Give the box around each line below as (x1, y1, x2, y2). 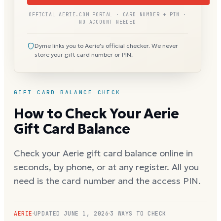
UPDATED (34, 209, 64, 217)
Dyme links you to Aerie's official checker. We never (35, 41, 178, 49)
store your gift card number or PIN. (35, 50, 133, 58)
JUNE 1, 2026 (64, 209, 109, 217)
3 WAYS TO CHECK (110, 209, 167, 217)
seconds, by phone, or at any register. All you (14, 161, 199, 173)
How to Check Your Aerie (14, 105, 179, 122)
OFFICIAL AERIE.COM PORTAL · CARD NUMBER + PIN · (29, 11, 186, 18)
